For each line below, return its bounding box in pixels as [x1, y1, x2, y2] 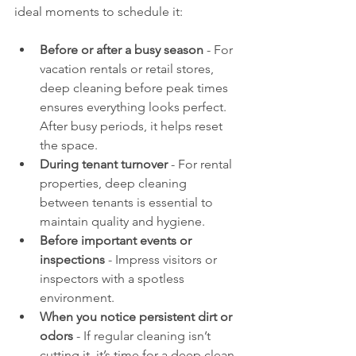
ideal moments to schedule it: [14, 3, 183, 19]
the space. [40, 137, 98, 153]
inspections [40, 251, 105, 267]
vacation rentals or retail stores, [40, 60, 217, 76]
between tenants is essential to [40, 194, 216, 210]
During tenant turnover [40, 156, 168, 172]
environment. [40, 289, 114, 305]
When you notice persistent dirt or [40, 308, 235, 324]
